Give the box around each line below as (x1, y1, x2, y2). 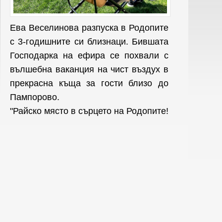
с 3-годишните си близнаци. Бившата (10, 36, 168, 47)
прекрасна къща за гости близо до (10, 78, 168, 88)
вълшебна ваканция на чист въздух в (10, 64, 168, 74)
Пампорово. (10, 92, 59, 102)
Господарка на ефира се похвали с (10, 50, 168, 60)
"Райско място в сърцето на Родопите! (10, 106, 168, 116)
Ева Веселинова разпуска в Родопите (10, 22, 168, 33)
